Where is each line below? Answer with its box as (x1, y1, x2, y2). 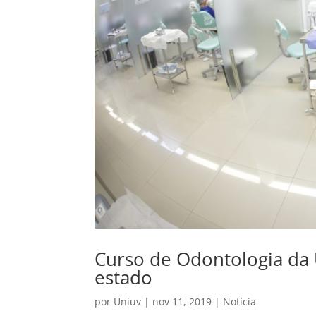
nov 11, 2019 (152, 295, 212, 309)
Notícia (223, 295, 257, 309)
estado (95, 265, 153, 291)
